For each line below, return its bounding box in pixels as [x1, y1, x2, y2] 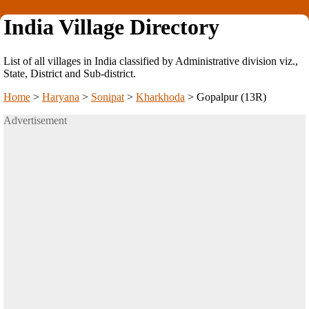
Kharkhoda [136, 90, 185, 103]
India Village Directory [3, 14, 219, 40]
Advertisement [3, 114, 67, 126]
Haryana [42, 90, 79, 103]
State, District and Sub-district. [3, 67, 136, 79]
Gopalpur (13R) [197, 90, 266, 103]
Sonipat [91, 90, 124, 103]
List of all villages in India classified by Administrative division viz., [3, 54, 298, 67]
